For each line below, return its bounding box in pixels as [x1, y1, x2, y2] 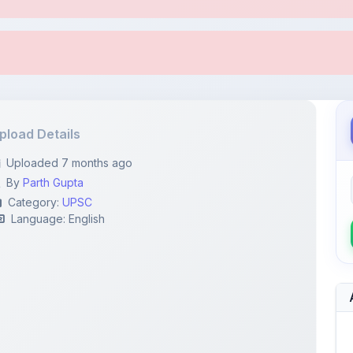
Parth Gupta [23, 75, 84, 88]
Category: [8, 95, 63, 108]
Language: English [11, 111, 106, 124]
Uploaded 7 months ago [6, 55, 133, 69]
